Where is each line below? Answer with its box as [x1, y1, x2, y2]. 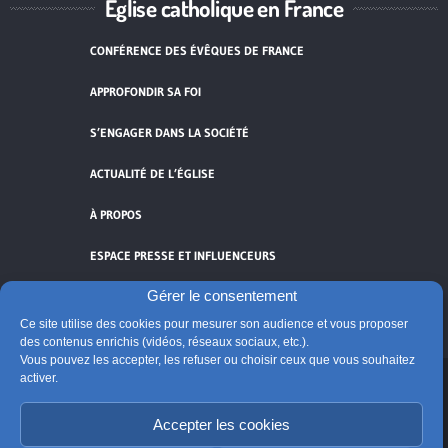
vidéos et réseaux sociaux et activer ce [101, 415, 347, 432]
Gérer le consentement [146, 287, 297, 304]
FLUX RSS [90, 288, 141, 304]
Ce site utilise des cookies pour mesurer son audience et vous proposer [20, 317, 408, 331]
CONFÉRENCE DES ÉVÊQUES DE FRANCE [90, 42, 304, 58]
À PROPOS [90, 206, 142, 222]
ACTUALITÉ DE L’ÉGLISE [90, 165, 215, 181]
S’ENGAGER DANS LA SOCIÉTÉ [90, 124, 249, 140]
